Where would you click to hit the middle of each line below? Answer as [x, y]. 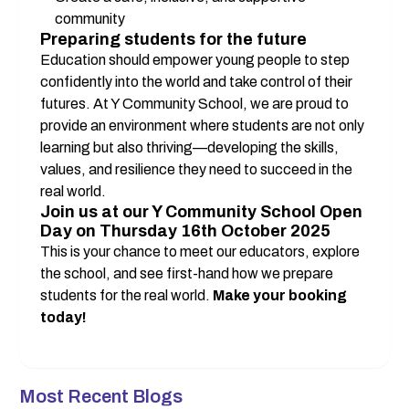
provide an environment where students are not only [203, 126]
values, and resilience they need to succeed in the [197, 170]
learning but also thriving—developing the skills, [190, 148]
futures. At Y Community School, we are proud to [195, 104]
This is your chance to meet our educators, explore [200, 252]
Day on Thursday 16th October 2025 [186, 231]
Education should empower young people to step [195, 60]
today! [64, 318]
